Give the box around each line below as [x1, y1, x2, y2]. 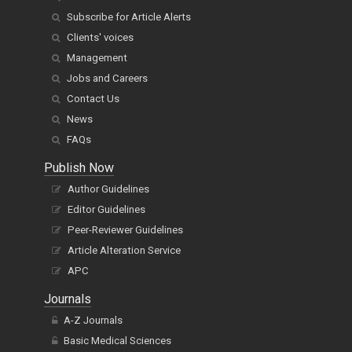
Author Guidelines [68, 183, 149, 195]
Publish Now [44, 160, 114, 175]
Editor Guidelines [68, 203, 145, 215]
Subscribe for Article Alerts [67, 11, 191, 23]
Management [67, 52, 127, 64]
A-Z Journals [64, 314, 123, 326]
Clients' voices [67, 31, 134, 43]
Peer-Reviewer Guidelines [68, 224, 183, 236]
